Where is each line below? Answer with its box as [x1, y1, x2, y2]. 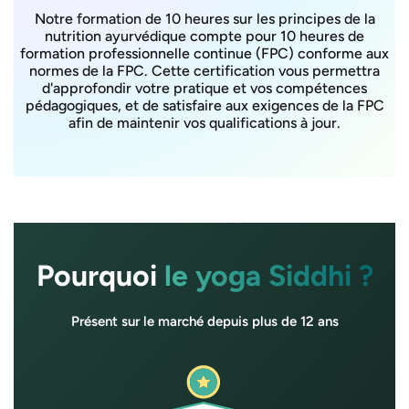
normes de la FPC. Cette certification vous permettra [29, 61, 380, 79]
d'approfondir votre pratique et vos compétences [42, 79, 367, 97]
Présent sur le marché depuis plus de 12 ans [70, 312, 339, 330]
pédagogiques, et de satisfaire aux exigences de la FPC [25, 96, 384, 114]
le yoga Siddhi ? [163, 257, 373, 293]
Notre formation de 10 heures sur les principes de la [34, 9, 375, 27]
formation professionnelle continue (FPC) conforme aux [20, 44, 389, 62]
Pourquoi [36, 257, 164, 293]
